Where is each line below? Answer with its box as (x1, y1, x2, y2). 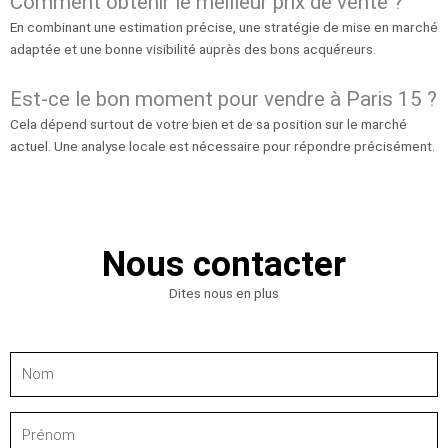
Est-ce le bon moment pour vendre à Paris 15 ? (10, 86, 437, 111)
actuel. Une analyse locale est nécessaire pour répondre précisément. (10, 137, 435, 154)
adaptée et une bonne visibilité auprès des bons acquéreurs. (10, 41, 376, 58)
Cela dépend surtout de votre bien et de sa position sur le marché (10, 115, 407, 132)
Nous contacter (102, 243, 346, 285)
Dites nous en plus (169, 284, 279, 301)
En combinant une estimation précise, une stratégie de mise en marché (10, 19, 438, 36)
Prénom (9, 414, 57, 431)
